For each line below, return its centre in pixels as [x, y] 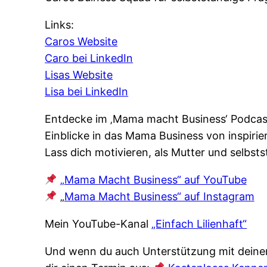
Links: [60, 25]
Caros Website [81, 41]
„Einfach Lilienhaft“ [199, 224]
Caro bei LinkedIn [89, 58]
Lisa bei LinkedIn [87, 91]
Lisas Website [79, 75]
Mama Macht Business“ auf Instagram [159, 196]
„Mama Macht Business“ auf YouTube [153, 180]
